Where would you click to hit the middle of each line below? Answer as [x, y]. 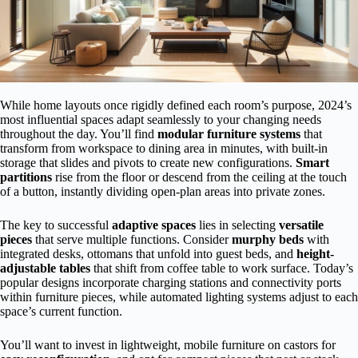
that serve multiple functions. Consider [132, 240]
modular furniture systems [229, 134]
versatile [301, 225]
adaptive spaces [154, 225]
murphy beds [268, 240]
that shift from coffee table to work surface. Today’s [222, 268]
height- [315, 254]
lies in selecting [237, 225]
